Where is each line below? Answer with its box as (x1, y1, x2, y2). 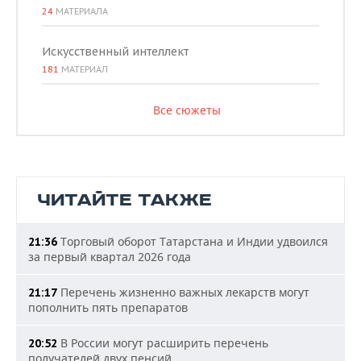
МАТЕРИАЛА (53, 6, 108, 18)
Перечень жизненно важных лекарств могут (57, 284, 309, 301)
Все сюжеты (152, 102, 221, 118)
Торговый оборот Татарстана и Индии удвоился (57, 234, 328, 250)
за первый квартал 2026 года (28, 249, 191, 265)
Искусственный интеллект (42, 44, 189, 60)
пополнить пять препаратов (28, 300, 188, 316)
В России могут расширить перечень (57, 335, 268, 351)
